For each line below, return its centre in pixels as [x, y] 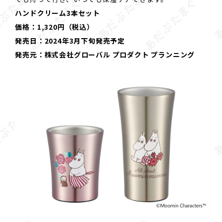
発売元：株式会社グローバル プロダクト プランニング [105, 54]
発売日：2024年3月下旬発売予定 [70, 40]
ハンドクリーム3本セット [57, 13]
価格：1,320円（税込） [55, 27]
